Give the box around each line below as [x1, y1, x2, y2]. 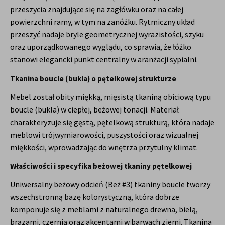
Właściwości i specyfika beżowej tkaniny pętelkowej [10, 161, 192, 171]
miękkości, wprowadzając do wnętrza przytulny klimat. [10, 142, 198, 152]
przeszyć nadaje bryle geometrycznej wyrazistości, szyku [10, 29, 204, 40]
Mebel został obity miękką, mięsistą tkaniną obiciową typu [10, 91, 211, 102]
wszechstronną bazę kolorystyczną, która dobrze [10, 192, 179, 202]
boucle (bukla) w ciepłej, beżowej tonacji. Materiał [10, 104, 179, 115]
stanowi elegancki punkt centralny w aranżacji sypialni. [10, 54, 198, 65]
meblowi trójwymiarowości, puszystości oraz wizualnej [10, 129, 198, 140]
